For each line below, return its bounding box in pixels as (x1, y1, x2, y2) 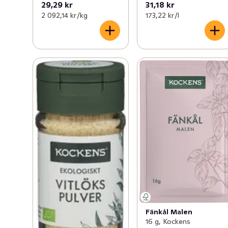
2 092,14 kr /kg (41, 10, 88, 20)
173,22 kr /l (146, 10, 180, 20)
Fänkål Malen (146, 207, 193, 217)
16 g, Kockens (146, 217, 191, 226)
